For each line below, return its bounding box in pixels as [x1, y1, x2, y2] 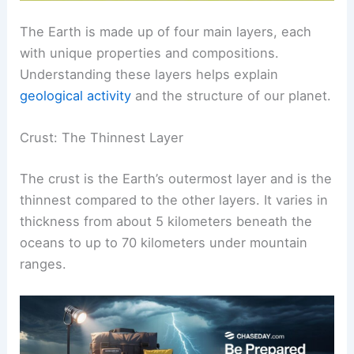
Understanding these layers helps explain [20, 66, 279, 83]
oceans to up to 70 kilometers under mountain [20, 234, 308, 250]
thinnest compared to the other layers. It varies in [20, 191, 329, 208]
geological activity [20, 88, 132, 104]
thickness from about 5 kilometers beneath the [20, 213, 313, 229]
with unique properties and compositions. [20, 45, 280, 62]
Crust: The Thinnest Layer [20, 130, 184, 146]
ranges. [20, 255, 67, 272]
